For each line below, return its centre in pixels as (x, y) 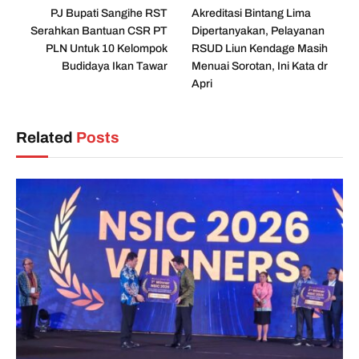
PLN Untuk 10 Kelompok (107, 48)
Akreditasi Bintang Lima (251, 13)
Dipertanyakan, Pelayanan (258, 30)
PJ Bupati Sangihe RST (109, 13)
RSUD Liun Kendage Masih (260, 48)
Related (46, 137)
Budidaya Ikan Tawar (115, 66)
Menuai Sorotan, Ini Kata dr (260, 66)
